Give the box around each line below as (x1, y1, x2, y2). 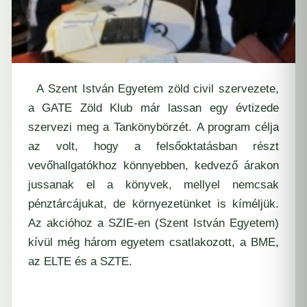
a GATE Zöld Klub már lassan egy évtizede (28, 101, 279, 114)
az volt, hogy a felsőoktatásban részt (28, 139, 279, 153)
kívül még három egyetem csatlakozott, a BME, (28, 235, 279, 249)
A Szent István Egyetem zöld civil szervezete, (28, 82, 279, 95)
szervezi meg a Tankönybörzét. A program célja (28, 120, 279, 134)
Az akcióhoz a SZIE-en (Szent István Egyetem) (28, 216, 279, 230)
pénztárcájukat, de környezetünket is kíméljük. (28, 197, 279, 210)
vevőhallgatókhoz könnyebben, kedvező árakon (28, 158, 279, 172)
